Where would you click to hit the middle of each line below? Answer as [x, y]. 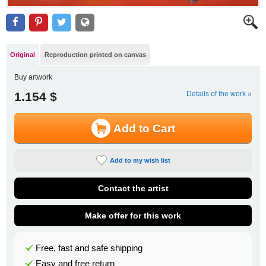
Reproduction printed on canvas [96, 55]
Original [23, 55]
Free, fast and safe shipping [89, 248]
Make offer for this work [133, 215]
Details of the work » [219, 94]
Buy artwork [33, 77]
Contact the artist [133, 188]
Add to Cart [144, 128]
